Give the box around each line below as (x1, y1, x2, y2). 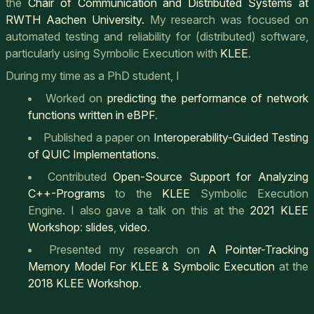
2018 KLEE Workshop (28, 276, 139, 291)
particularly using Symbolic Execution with (6, 46, 220, 61)
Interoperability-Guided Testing (153, 130, 309, 145)
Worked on (45, 91, 107, 106)
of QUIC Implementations (28, 147, 156, 162)
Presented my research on (49, 243, 208, 257)
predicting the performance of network (107, 91, 309, 106)
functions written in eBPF (28, 108, 155, 123)
